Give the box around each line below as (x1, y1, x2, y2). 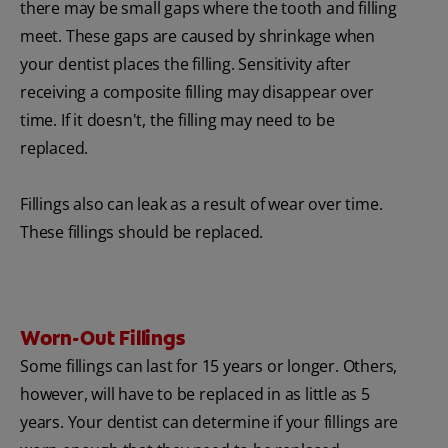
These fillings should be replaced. (20, 220, 264, 243)
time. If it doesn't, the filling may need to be (20, 108, 335, 131)
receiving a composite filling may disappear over (20, 80, 374, 103)
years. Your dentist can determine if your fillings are (20, 410, 399, 433)
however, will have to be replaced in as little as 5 (20, 382, 370, 405)
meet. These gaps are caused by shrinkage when (20, 24, 375, 47)
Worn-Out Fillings (20, 324, 185, 351)
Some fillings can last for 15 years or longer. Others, (20, 354, 398, 377)
